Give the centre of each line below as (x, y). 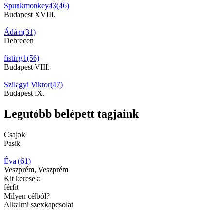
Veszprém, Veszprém (36, 169)
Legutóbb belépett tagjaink (71, 114)
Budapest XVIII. (30, 14)
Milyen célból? (27, 196)
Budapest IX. (24, 93)
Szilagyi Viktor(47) (33, 84)
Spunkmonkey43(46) (36, 5)
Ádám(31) (20, 32)
